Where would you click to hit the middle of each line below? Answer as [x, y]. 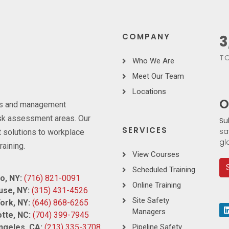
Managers [149, 212]
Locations [149, 91]
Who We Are [153, 61]
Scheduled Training [164, 170]
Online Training [157, 185]
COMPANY [146, 37]
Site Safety [151, 200]
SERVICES [145, 130]
